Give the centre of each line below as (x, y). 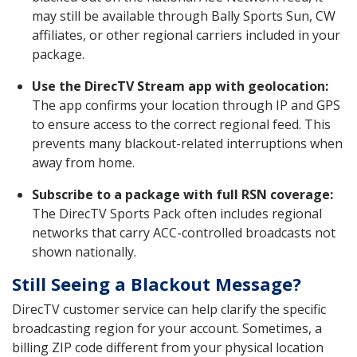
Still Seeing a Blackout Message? (157, 284)
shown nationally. (84, 252)
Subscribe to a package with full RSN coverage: (182, 195)
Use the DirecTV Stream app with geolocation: (180, 86)
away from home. (83, 163)
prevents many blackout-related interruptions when (187, 144)
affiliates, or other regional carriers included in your (186, 35)
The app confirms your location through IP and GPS (186, 106)
